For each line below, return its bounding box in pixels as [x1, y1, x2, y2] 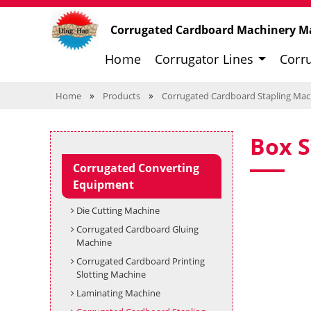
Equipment [73, 177, 134, 192]
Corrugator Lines [155, 50, 258, 67]
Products [103, 90, 140, 102]
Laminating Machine [76, 287, 160, 299]
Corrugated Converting [73, 160, 199, 176]
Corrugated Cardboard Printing [76, 255, 205, 267]
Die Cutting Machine [76, 204, 160, 217]
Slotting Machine [76, 268, 146, 280]
